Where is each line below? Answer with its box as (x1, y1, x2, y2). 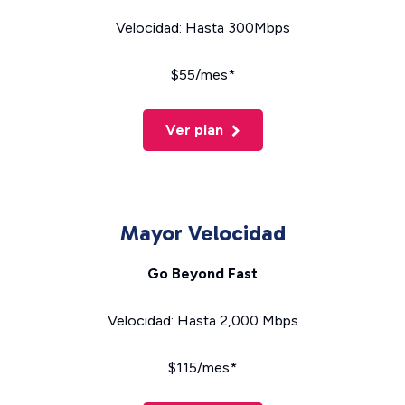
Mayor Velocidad (119, 220, 286, 246)
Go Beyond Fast (147, 265, 258, 282)
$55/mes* (170, 66, 235, 83)
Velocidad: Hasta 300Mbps (115, 19, 290, 36)
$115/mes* (168, 359, 237, 376)
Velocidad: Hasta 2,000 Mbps (107, 312, 298, 329)
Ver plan (165, 121, 227, 138)
